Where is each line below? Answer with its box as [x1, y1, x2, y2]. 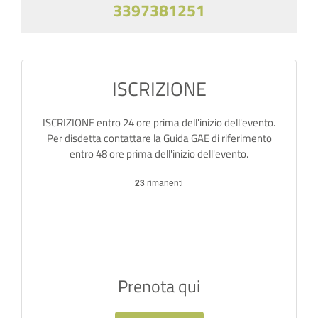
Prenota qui [118, 273, 200, 299]
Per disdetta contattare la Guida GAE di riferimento [46, 129, 272, 146]
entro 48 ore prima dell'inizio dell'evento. [70, 145, 248, 162]
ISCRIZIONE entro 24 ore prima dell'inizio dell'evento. [43, 114, 275, 131]
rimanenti [147, 175, 183, 188]
